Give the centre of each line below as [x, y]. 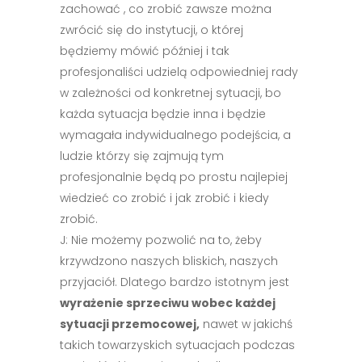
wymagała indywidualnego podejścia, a [175, 135]
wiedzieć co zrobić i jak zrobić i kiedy [164, 198]
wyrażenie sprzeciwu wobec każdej [168, 303]
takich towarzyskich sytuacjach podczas [177, 345]
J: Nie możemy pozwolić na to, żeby [161, 240]
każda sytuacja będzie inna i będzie [163, 114]
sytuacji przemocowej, [130, 324]
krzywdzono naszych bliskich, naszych [169, 261]
